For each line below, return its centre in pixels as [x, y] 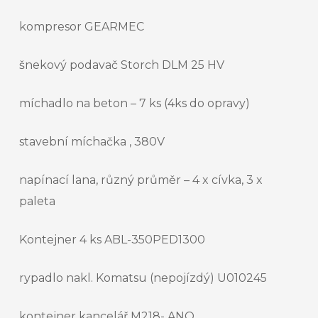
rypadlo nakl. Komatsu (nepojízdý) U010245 [143, 278]
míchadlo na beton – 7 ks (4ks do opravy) [135, 104]
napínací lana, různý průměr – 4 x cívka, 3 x [141, 180]
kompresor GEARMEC [82, 27]
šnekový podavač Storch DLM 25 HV [122, 65]
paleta [37, 202]
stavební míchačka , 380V [92, 142]
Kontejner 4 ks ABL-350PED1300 [112, 240]
